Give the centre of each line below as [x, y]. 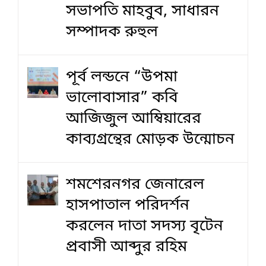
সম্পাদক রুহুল [112, 32]
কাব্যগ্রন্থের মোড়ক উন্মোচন [150, 140]
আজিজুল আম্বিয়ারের [134, 119]
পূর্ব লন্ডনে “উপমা [122, 77]
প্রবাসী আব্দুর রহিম [126, 247]
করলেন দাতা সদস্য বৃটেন [145, 226]
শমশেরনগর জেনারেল [135, 185]
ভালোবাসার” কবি [122, 98]
